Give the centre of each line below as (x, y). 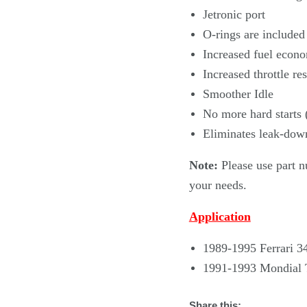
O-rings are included (254, 35)
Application (220, 217)
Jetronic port (234, 15)
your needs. (218, 185)
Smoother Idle (238, 94)
